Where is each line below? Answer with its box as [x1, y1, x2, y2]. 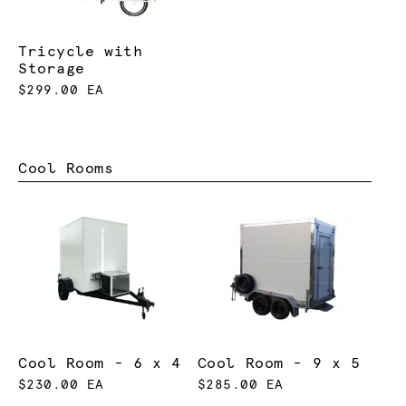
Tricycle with [18, 44, 143, 60]
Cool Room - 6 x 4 [18, 355, 181, 371]
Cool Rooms [18, 160, 114, 176]
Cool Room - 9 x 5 [197, 355, 361, 371]
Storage [18, 62, 85, 77]
